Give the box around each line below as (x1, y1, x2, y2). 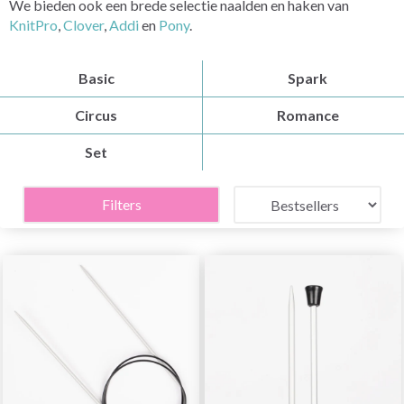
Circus (75, 106, 118, 124)
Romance (276, 106, 339, 124)
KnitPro (9, 16, 58, 33)
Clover (63, 16, 104, 33)
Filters (101, 196, 142, 213)
